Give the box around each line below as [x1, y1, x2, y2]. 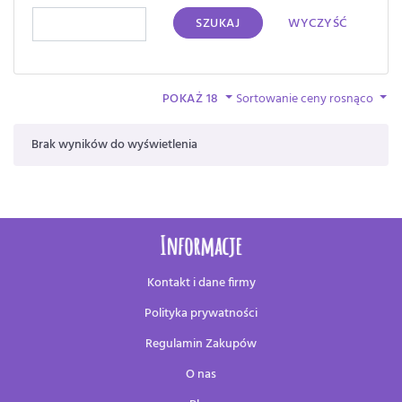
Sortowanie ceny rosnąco [236, 88, 377, 109]
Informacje [160, 229, 242, 261]
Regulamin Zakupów [145, 333, 257, 354]
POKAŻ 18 [162, 88, 223, 109]
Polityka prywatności [144, 302, 258, 324]
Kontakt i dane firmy [146, 272, 256, 293]
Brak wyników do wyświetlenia [31, 134, 197, 155]
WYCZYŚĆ [288, 13, 347, 35]
